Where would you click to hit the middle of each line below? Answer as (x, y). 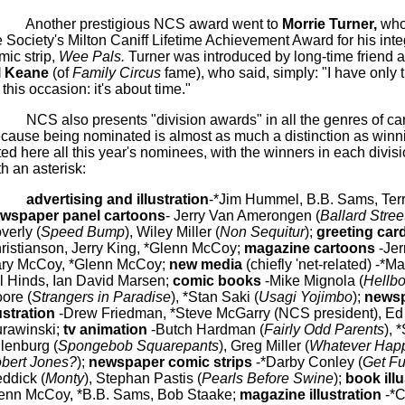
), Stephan (118, 378)
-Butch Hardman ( (207, 330)
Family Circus (116, 73)
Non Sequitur (262, 232)
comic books (217, 281)
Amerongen (274, 216)
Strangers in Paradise (101, 297)
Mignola (329, 281)
